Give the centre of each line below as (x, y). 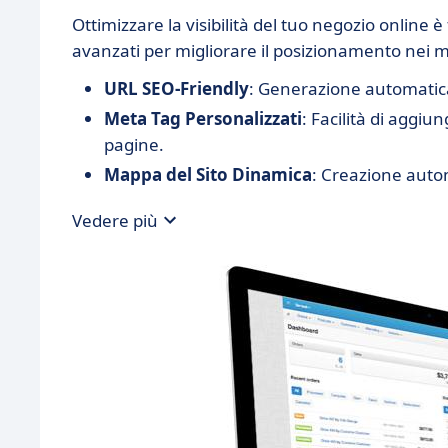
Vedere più (115, 220)
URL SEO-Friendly (176, 89)
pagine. (134, 145)
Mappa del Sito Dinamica (208, 175)
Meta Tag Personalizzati (203, 119)
